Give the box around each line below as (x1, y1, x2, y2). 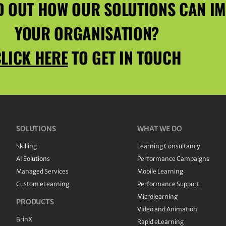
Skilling (16, 142, 37, 150)
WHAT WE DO (137, 124, 182, 134)
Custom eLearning (16, 180, 69, 188)
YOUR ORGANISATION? (14, 21, 159, 45)
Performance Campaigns (137, 155, 209, 163)
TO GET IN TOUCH (68, 45, 182, 70)
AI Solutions (16, 155, 50, 163)
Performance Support (137, 180, 199, 188)
